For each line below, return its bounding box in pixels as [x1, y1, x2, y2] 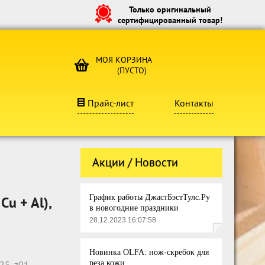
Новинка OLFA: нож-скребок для [89, 248, 209, 257]
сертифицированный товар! [118, 15, 222, 25]
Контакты [174, 97, 214, 109]
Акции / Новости [92, 154, 178, 170]
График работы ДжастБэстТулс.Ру [89, 193, 210, 202]
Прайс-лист [88, 97, 134, 109]
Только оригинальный [129, 4, 211, 15]
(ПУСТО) [117, 65, 147, 76]
